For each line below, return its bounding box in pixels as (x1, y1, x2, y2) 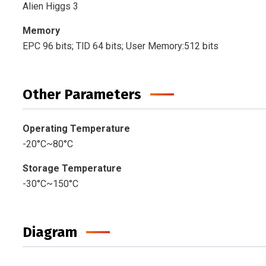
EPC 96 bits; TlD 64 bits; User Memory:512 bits (22, 40, 218, 52)
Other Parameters (22, 86, 141, 103)
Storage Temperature (22, 163, 122, 175)
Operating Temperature (22, 123, 130, 135)
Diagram (22, 224, 77, 241)
